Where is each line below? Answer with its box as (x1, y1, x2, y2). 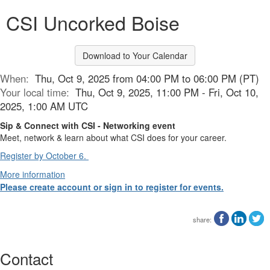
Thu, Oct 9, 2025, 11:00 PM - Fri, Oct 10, (75, 85, 259, 99)
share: (193, 214, 212, 224)
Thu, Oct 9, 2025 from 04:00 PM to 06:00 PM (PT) (35, 71, 259, 86)
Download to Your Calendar (83, 49, 187, 61)
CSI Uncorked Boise (6, 8, 180, 36)
